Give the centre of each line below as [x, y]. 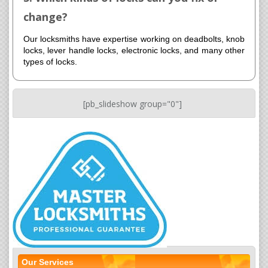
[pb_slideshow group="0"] [133, 104]
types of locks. [50, 62]
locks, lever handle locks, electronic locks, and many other [134, 51]
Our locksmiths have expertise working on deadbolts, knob [134, 39]
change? [45, 17]
